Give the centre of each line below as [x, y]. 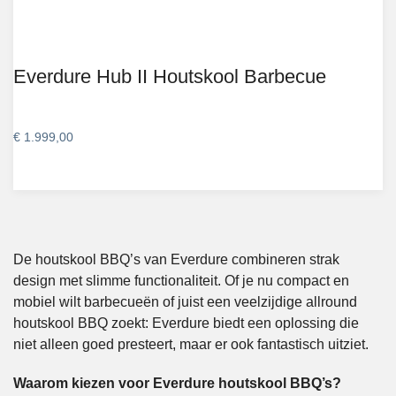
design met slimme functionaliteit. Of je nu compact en [181, 281]
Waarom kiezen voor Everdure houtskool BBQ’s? [177, 384]
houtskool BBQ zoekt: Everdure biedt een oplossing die [186, 324]
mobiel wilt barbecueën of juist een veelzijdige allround [185, 302]
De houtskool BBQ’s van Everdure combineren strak [176, 260]
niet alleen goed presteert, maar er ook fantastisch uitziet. [191, 345]
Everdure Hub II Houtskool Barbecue [170, 76]
